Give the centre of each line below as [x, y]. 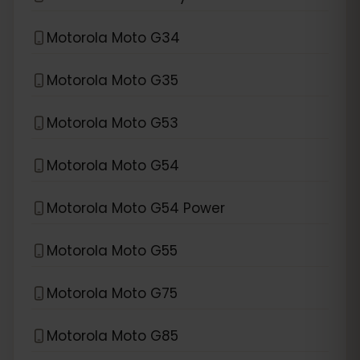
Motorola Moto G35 [112, 80]
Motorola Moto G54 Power [136, 208]
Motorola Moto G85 [112, 335]
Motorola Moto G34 [113, 37]
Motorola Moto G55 [112, 250]
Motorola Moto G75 [112, 293]
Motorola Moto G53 [112, 123]
